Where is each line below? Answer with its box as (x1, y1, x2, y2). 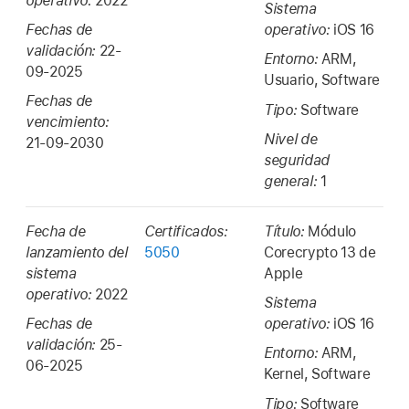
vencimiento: (26, 113, 110, 131)
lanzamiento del (26, 243, 128, 261)
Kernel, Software (264, 365, 371, 383)
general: (264, 173, 320, 191)
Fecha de (26, 222, 86, 240)
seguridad (264, 152, 330, 170)
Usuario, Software (264, 71, 380, 89)
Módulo (308, 222, 357, 240)
